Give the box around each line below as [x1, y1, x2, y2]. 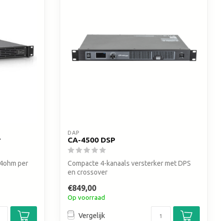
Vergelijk [78, 212, 105, 220]
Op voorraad [68, 193, 105, 201]
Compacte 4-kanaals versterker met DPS [68, 159, 191, 168]
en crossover [68, 168, 108, 177]
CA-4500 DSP [68, 136, 115, 145]
